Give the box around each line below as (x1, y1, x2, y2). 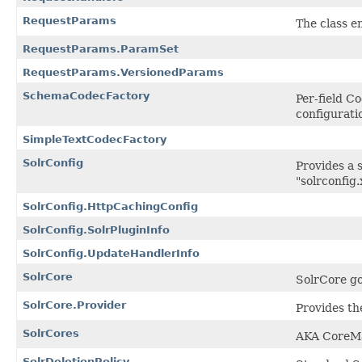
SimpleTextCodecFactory (23, 133, 166, 146)
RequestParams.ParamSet (23, 43, 179, 56)
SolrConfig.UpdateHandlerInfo (23, 247, 200, 260)
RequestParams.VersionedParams (23, 66, 224, 79)
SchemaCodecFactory (23, 90, 149, 103)
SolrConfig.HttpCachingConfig (23, 200, 198, 213)
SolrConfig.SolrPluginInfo (23, 224, 170, 237)
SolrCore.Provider (23, 299, 126, 312)
